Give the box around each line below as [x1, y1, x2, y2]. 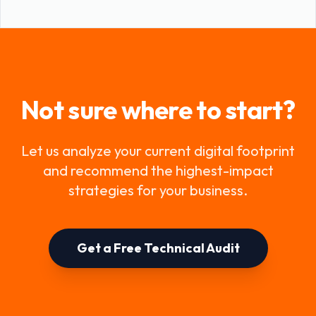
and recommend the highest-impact [42, 162, 274, 179]
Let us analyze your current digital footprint [21, 142, 295, 159]
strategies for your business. [68, 181, 248, 199]
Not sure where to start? [21, 94, 295, 126]
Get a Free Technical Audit [76, 240, 240, 256]
